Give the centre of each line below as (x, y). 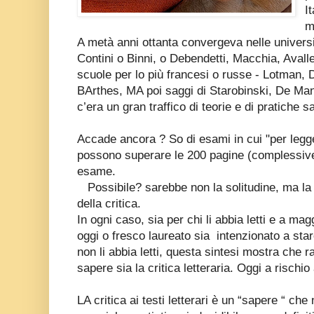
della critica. (109, 203)
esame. (96, 171)
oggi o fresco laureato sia (145, 235)
